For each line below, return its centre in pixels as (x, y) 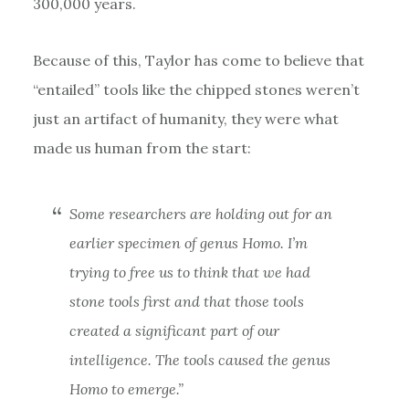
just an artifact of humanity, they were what (185, 118)
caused (241, 359)
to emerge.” (145, 388)
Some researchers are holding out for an (200, 213)
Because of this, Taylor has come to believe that (198, 60)
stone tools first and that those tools (186, 301)
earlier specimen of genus (155, 242)
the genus (297, 359)
